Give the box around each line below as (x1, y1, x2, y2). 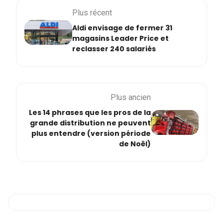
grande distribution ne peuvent (30, 118, 151, 128)
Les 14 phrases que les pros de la (29, 108, 151, 118)
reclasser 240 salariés (72, 44, 156, 54)
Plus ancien (111, 93, 151, 103)
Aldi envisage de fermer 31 (72, 23, 172, 33)
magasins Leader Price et (72, 33, 169, 44)
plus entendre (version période (31, 128, 151, 139)
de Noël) (119, 139, 151, 149)
